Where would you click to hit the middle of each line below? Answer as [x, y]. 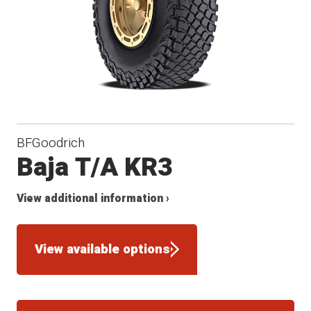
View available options [103, 250]
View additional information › [93, 199]
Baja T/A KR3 [95, 167]
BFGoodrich [51, 143]
